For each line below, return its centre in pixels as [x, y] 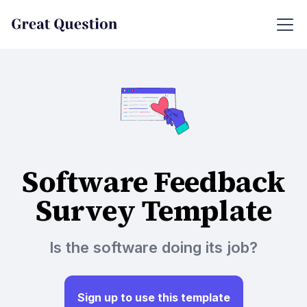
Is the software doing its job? [153, 247]
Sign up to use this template [153, 297]
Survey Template [153, 210]
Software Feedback [153, 182]
